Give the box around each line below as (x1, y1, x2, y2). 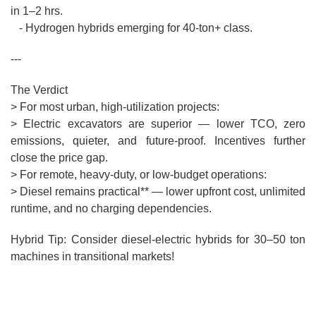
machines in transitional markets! (11, 250, 180, 263)
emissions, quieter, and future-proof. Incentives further (11, 135, 305, 147)
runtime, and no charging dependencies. (11, 202, 217, 215)
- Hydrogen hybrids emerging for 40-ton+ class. (11, 22, 258, 35)
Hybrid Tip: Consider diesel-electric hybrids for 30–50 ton (11, 233, 305, 246)
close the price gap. (11, 152, 114, 164)
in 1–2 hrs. (11, 5, 68, 18)
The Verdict (11, 84, 68, 97)
